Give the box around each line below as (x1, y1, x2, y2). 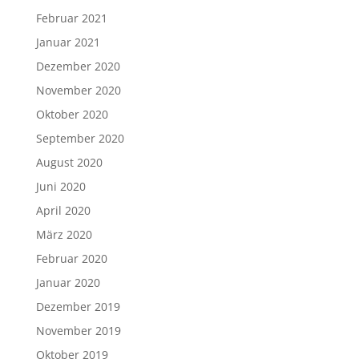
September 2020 (35, 131, 124, 147)
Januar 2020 (35, 275, 100, 291)
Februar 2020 (35, 251, 107, 267)
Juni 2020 (35, 179, 86, 195)
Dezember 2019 (35, 299, 120, 315)
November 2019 (35, 323, 121, 339)
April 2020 (35, 203, 91, 219)
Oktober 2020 (35, 107, 108, 123)
